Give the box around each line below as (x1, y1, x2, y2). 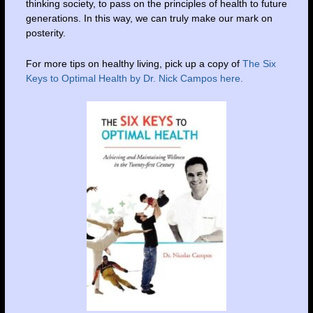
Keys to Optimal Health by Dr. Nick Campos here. (25, 72, 243, 84)
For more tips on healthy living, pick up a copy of (25, 57, 242, 69)
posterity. (25, 27, 66, 39)
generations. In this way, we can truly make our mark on (25, 13, 272, 24)
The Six (242, 57, 276, 69)
